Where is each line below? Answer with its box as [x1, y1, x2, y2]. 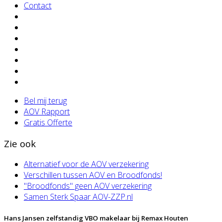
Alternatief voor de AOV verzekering [24, 159, 149, 170]
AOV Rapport [24, 106, 70, 117]
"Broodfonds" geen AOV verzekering [24, 180, 152, 192]
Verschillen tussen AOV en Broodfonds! [24, 169, 162, 181]
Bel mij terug [24, 95, 67, 106]
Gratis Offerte [24, 117, 72, 128]
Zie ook [4, 137, 36, 150]
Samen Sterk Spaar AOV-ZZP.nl [24, 191, 133, 203]
